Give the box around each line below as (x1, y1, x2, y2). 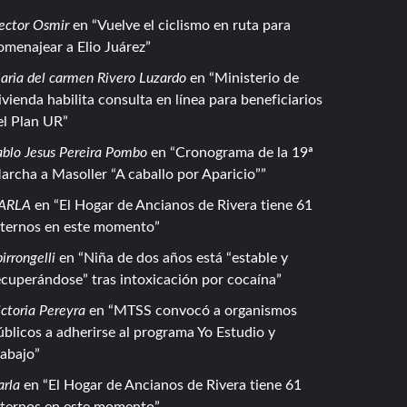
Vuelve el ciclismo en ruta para (96, 18, 291, 33)
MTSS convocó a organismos (113, 303, 297, 318)
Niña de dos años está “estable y (83, 251, 288, 265)
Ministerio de (213, 71, 299, 85)
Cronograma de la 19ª (174, 145, 313, 160)
